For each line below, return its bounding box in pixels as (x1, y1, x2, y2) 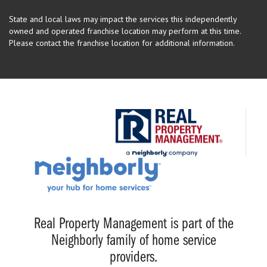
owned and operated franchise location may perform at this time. (9, 25, 241, 36)
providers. (110, 249, 157, 266)
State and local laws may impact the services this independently (9, 13, 237, 24)
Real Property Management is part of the (33, 216, 234, 232)
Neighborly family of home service (51, 232, 216, 249)
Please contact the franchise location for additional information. (9, 37, 235, 48)
